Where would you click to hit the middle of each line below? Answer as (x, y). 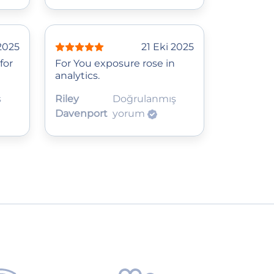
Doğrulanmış (145, 98)
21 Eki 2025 (168, 46)
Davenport (81, 113)
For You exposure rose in (115, 63)
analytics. (77, 75)
